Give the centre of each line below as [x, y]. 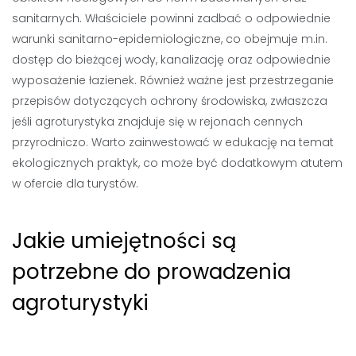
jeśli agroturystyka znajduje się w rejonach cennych [157, 122]
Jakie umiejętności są [124, 241]
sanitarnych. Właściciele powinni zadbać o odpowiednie [171, 18]
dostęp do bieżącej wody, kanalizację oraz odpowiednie [171, 60]
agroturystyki [80, 303]
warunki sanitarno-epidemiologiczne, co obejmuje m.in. [170, 39]
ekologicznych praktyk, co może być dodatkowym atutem [177, 163]
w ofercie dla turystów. [75, 184]
